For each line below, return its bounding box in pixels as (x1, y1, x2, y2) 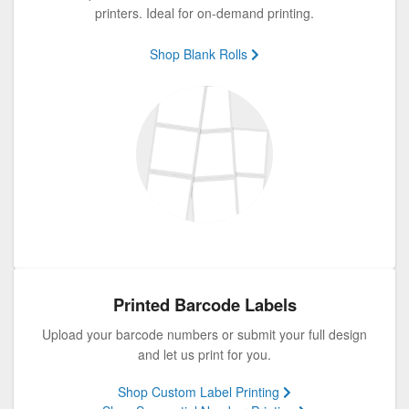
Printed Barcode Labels (112, 291, 297, 317)
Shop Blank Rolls (150, 44, 251, 63)
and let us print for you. (138, 344, 271, 363)
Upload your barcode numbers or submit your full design (42, 324, 367, 343)
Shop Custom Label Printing (118, 382, 283, 401)
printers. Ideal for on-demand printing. (95, 3, 314, 22)
